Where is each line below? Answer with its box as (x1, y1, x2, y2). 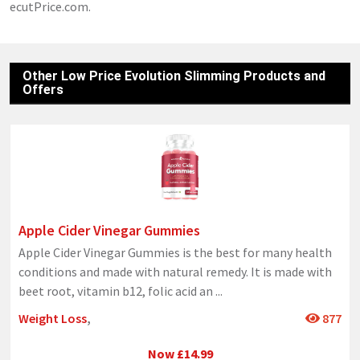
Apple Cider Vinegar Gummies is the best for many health (18, 243, 332, 260)
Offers (22, 82, 63, 97)
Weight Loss (18, 309, 87, 326)
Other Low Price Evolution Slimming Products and (22, 68, 325, 84)
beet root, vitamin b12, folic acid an (18, 282, 215, 299)
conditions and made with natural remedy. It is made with (18, 263, 332, 280)
